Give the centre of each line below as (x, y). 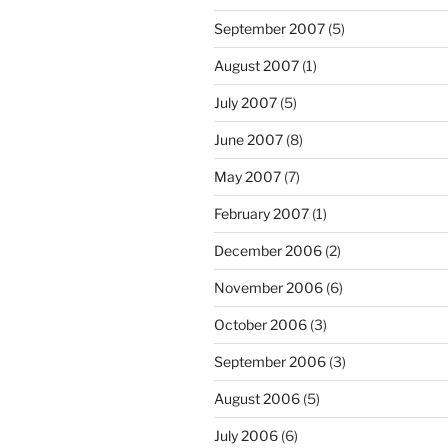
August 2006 (257, 399)
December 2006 (268, 251)
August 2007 (256, 66)
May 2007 (247, 177)
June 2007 (248, 140)
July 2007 (245, 103)
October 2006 (260, 325)
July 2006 (246, 436)
